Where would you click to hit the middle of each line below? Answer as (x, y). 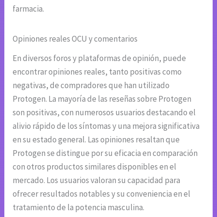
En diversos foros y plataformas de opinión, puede (100, 58)
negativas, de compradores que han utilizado (91, 85)
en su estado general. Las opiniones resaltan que (96, 139)
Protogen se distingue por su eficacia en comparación (105, 153)
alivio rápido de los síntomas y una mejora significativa (106, 126)
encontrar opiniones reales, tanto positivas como (97, 72)
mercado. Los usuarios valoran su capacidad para (97, 180)
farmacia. (29, 9)
